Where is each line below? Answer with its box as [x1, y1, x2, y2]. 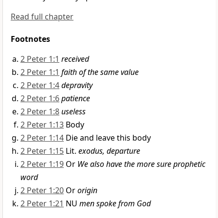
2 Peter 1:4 [20, 80, 59, 91]
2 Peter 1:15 [20, 145, 64, 157]
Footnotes [11, 34, 50, 45]
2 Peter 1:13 [20, 119, 64, 130]
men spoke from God [79, 198, 151, 209]
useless [61, 106, 86, 117]
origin [77, 185, 97, 196]
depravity [61, 80, 92, 91]
